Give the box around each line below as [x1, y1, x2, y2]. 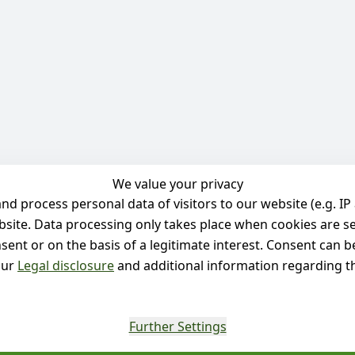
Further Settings [128, 318, 227, 335]
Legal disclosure [17, 257, 114, 274]
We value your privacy [112, 175, 243, 193]
